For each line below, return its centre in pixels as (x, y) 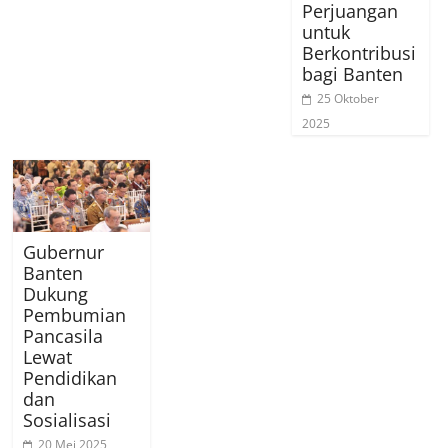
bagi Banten (353, 73)
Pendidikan (70, 377)
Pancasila (63, 335)
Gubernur (64, 251)
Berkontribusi (359, 52)
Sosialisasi (67, 419)
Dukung (56, 293)
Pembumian (75, 314)
